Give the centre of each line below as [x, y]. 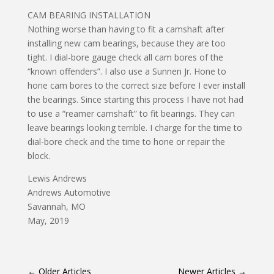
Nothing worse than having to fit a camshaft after [126, 29]
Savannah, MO [56, 207]
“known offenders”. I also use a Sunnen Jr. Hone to [127, 72]
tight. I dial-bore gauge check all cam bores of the [125, 57]
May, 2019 [48, 221]
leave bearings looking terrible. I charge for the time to [135, 128]
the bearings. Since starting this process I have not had [135, 100]
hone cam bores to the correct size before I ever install [136, 86]
